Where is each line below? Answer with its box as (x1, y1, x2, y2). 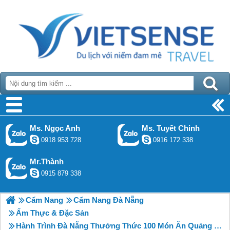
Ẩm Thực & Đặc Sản (16, 208, 89, 217)
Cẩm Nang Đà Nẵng (73, 196, 144, 204)
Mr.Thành (30, 157, 64, 166)
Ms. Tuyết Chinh (142, 124, 200, 132)
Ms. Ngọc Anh (30, 124, 80, 132)
